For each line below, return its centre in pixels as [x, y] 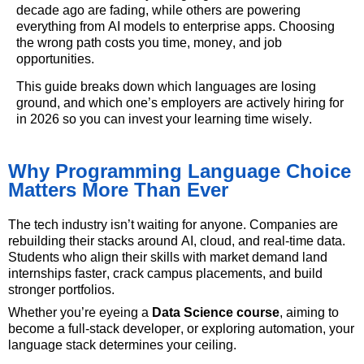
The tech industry [59, 224]
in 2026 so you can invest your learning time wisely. [164, 119]
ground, [38, 103]
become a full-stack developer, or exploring [133, 328]
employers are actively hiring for [251, 103]
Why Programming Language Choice [180, 171]
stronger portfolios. [61, 289]
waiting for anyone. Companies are [236, 224]
